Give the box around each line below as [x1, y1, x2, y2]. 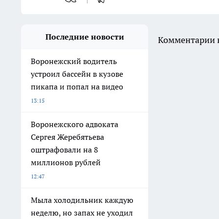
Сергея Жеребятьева [31, 132, 104, 142]
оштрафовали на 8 [31, 145, 98, 154]
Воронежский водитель [31, 56, 117, 66]
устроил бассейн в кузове [31, 69, 123, 79]
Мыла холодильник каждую [31, 195, 133, 205]
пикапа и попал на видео [31, 82, 123, 91]
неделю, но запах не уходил [31, 208, 133, 218]
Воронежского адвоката [31, 119, 118, 129]
